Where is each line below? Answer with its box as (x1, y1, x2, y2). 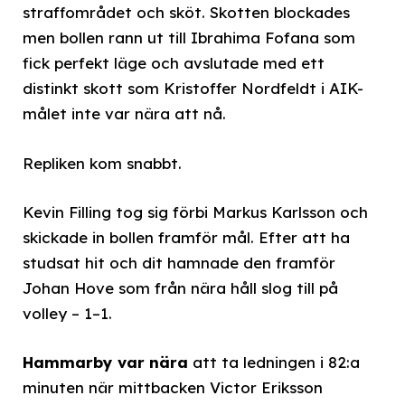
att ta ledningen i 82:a (188, 353, 360, 372)
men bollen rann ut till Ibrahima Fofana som (23, 28, 355, 48)
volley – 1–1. (23, 303, 112, 323)
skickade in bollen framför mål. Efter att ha (23, 227, 350, 247)
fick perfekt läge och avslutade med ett (23, 53, 325, 73)
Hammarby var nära (23, 353, 188, 372)
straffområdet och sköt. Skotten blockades (23, 3, 350, 23)
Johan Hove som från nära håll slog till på (23, 278, 338, 297)
